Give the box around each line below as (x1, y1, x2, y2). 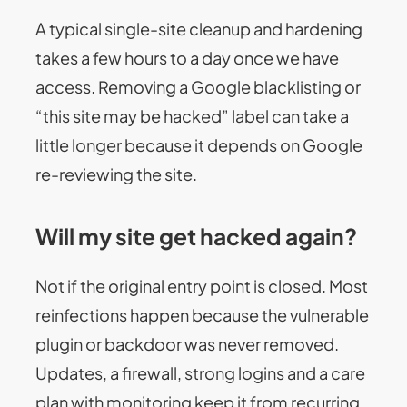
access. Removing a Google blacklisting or (35, 75, 362, 97)
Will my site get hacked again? (35, 221, 358, 250)
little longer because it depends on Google (35, 134, 363, 155)
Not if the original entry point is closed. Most (35, 275, 369, 297)
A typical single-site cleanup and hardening (35, 17, 363, 39)
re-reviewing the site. (35, 163, 198, 184)
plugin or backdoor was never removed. (35, 333, 340, 355)
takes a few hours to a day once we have (35, 46, 340, 68)
